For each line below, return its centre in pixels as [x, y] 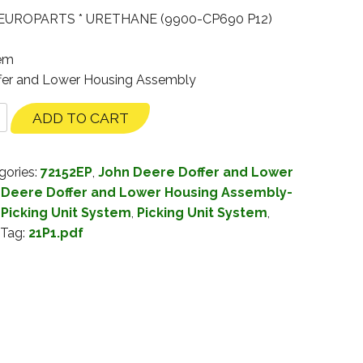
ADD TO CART [80, 118]
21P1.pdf [56, 233]
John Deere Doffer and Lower [195, 173]
